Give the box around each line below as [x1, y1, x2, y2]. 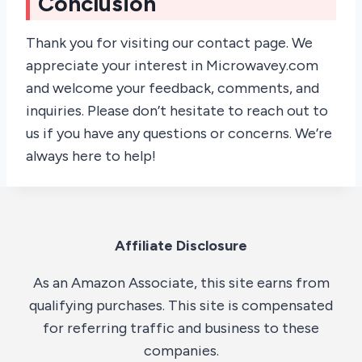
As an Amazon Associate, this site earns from [32, 274, 330, 293]
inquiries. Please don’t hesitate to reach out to [26, 102, 328, 120]
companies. [143, 342, 219, 360]
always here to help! [26, 147, 156, 166]
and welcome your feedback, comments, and [26, 79, 319, 98]
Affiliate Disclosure [115, 237, 247, 255]
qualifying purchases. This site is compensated [29, 297, 333, 315]
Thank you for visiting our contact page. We [26, 34, 313, 53]
